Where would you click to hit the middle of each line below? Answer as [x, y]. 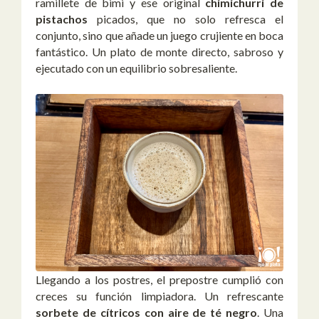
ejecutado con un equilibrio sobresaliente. [136, 68]
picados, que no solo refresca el [185, 19]
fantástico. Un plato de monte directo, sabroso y [159, 52]
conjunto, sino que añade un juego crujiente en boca [159, 36]
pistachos [62, 19]
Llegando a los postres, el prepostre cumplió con [159, 279]
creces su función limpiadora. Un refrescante [159, 296]
